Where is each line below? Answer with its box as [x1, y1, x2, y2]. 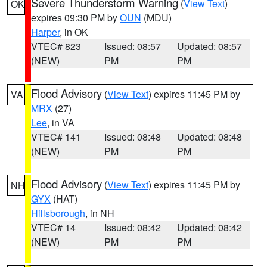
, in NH [85, 206, 114, 220]
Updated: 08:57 [177, 39, 243, 53]
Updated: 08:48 [177, 130, 243, 144]
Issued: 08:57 [104, 39, 161, 53]
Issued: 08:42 [104, 221, 161, 234]
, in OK [60, 25, 88, 39]
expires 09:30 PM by [31, 11, 120, 24]
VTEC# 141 [31, 130, 81, 144]
